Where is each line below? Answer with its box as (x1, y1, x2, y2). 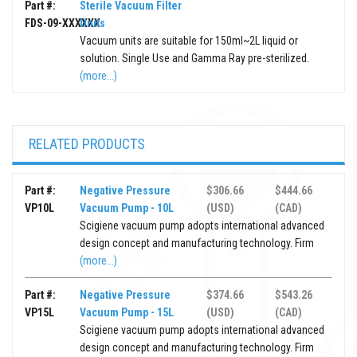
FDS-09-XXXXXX (25, 17, 100, 30)
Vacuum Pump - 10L (80, 202, 175, 215)
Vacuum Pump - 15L (80, 306, 175, 320)
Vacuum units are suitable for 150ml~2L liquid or (80, 34, 299, 48)
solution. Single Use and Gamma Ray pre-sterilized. (80, 52, 310, 65)
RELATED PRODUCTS (29, 135, 145, 153)
